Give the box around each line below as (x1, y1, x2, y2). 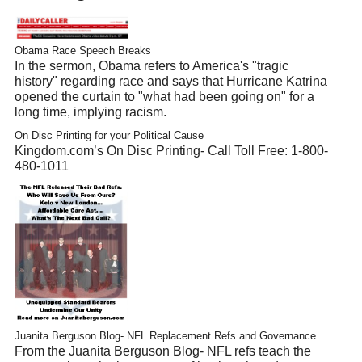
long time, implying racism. (14, 104, 166, 119)
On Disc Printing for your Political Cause (14, 128, 204, 141)
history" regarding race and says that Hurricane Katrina (14, 74, 327, 88)
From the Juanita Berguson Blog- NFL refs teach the (14, 344, 311, 359)
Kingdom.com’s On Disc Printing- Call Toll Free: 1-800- (14, 143, 328, 158)
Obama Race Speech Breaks (14, 44, 151, 57)
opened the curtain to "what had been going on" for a (14, 89, 314, 103)
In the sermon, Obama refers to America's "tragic (14, 58, 288, 73)
